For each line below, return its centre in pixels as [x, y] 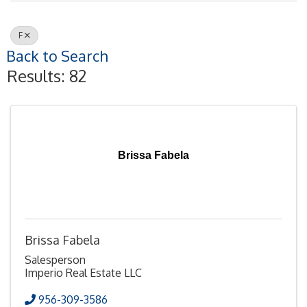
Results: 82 [47, 76]
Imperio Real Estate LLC [83, 272]
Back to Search [57, 56]
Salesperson [55, 259]
